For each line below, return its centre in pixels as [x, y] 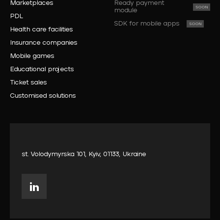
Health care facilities [41, 30]
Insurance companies [43, 43]
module [126, 11]
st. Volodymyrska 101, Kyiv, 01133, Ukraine [84, 155]
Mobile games [32, 56]
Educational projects [42, 70]
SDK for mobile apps [147, 24]
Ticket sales [28, 83]
